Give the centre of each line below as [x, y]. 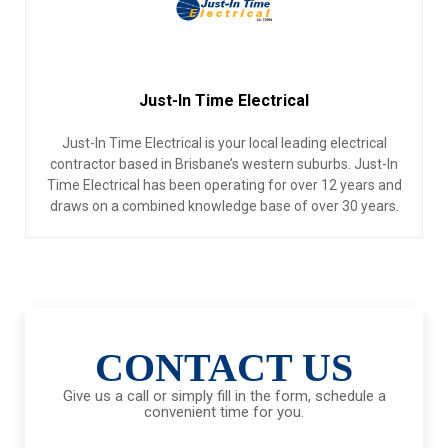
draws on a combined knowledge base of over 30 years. [224, 206]
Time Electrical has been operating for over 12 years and [224, 185]
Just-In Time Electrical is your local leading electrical [224, 143]
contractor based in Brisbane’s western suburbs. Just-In [224, 164]
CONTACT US [224, 368]
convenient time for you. [224, 412]
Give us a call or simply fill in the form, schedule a [224, 396]
